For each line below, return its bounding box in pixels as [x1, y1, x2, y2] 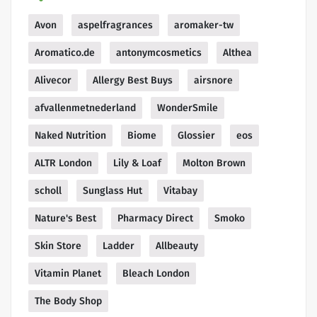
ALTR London [35, 157, 92, 170]
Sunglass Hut [83, 185, 142, 197]
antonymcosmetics [116, 47, 202, 59]
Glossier [178, 129, 215, 142]
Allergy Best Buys [93, 74, 173, 87]
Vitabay [163, 185, 197, 197]
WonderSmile [157, 102, 218, 115]
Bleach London [122, 267, 190, 280]
